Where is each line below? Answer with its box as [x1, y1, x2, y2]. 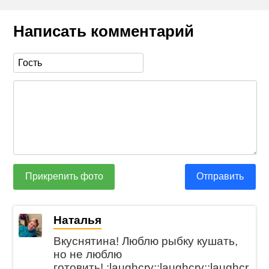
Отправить [196, 171, 244, 182]
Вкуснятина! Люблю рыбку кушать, [53, 234, 238, 247]
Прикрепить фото [25, 171, 103, 182]
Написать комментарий [13, 23, 195, 40]
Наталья [53, 213, 102, 226]
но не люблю [53, 247, 122, 261]
